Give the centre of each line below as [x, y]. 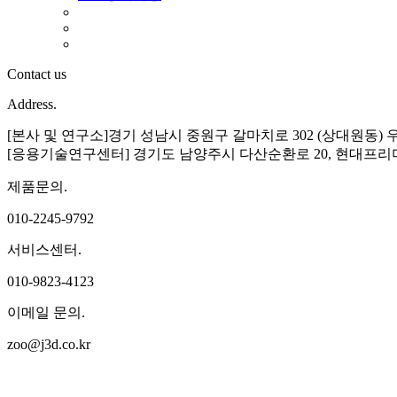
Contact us [37, 74]
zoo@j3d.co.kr [49, 344]
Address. [32, 104]
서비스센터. [44, 249]
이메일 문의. [46, 312]
